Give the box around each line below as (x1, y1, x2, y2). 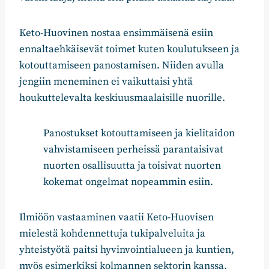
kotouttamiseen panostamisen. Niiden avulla (19, 59, 224, 73)
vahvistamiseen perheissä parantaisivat (43, 143, 223, 157)
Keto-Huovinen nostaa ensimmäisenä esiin (19, 26, 213, 40)
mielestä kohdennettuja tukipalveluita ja (19, 227, 205, 241)
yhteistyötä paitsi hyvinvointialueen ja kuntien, (19, 243, 234, 257)
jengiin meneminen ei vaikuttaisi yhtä (19, 75, 193, 89)
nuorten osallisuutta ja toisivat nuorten (43, 159, 221, 173)
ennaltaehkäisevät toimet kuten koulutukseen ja (19, 43, 240, 56)
